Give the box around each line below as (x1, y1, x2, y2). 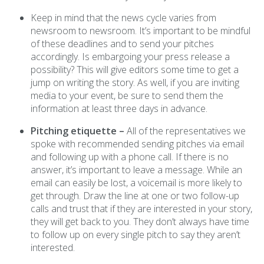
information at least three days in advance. (31, 102, 207, 115)
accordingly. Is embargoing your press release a (31, 50, 230, 63)
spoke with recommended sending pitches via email (31, 137, 244, 150)
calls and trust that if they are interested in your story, (31, 202, 252, 215)
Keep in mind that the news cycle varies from (31, 11, 216, 24)
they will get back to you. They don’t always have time (31, 215, 249, 228)
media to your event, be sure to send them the (31, 89, 223, 102)
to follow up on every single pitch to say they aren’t (31, 228, 240, 241)
